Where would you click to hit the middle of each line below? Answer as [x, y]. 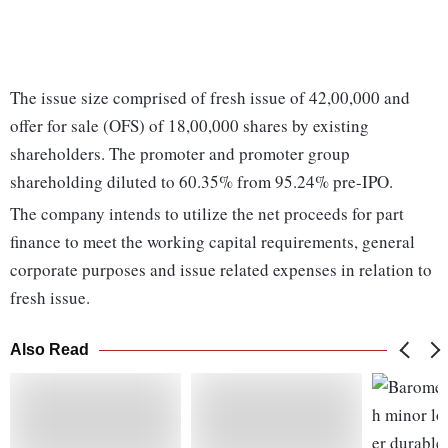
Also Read [49, 350]
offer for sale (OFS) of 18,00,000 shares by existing [189, 126]
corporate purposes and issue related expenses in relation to [221, 270]
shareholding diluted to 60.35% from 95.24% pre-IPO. [201, 182]
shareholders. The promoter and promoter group [180, 154]
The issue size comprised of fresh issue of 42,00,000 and [210, 98]
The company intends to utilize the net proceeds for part [207, 214]
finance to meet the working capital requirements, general [212, 242]
